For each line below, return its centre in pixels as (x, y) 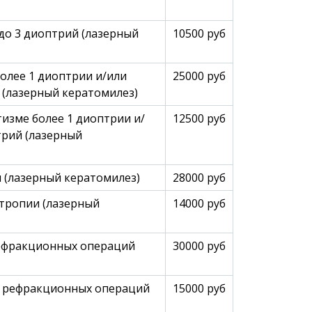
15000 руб (199, 288)
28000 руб (199, 178)
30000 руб (199, 246)
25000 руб (199, 76)
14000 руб (199, 203)
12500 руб (199, 118)
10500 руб (199, 33)
